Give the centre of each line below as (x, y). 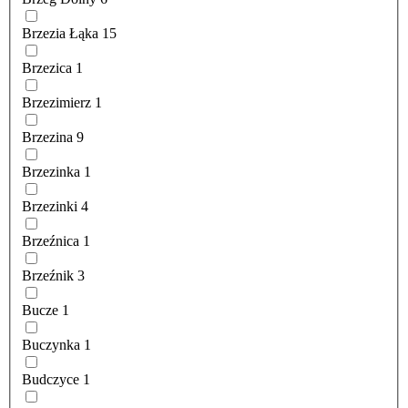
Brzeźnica (51, 241)
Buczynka (51, 345)
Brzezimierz (56, 103)
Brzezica (47, 68)
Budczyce (51, 380)
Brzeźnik (48, 276)
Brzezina (47, 138)
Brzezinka (51, 172)
